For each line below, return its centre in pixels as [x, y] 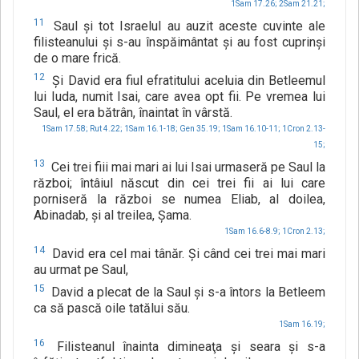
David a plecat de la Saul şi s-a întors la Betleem [187, 292]
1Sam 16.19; [302, 325]
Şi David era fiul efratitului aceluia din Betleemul [187, 81]
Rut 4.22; [106, 129]
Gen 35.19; [200, 129]
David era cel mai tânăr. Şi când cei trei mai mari [187, 254]
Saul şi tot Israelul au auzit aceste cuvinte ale [187, 26]
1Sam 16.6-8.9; [252, 232]
